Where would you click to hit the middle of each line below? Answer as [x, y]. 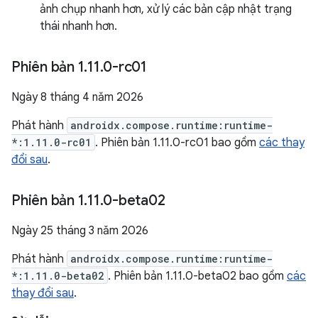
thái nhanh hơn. [78, 26]
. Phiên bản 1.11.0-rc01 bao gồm [177, 143]
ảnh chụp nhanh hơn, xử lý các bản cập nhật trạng [166, 9]
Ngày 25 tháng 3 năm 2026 [80, 231]
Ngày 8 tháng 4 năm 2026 [77, 97]
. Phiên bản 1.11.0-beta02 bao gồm [197, 276]
